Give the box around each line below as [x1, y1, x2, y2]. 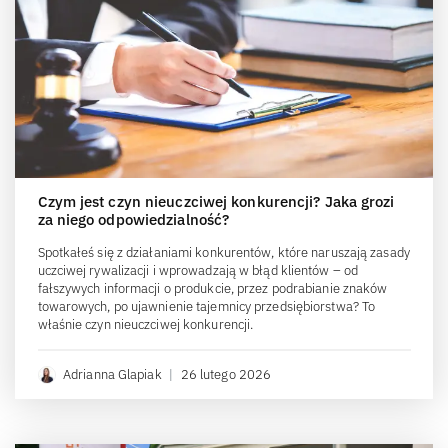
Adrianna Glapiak [63, 365, 162, 383]
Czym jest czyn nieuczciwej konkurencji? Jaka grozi [37, 191, 395, 211]
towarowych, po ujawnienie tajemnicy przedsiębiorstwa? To [37, 297, 376, 315]
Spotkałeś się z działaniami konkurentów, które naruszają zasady [37, 243, 410, 261]
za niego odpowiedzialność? [37, 209, 230, 229]
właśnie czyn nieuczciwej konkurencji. [37, 315, 254, 333]
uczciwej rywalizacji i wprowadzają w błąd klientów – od [37, 261, 359, 279]
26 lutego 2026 [180, 365, 272, 383]
